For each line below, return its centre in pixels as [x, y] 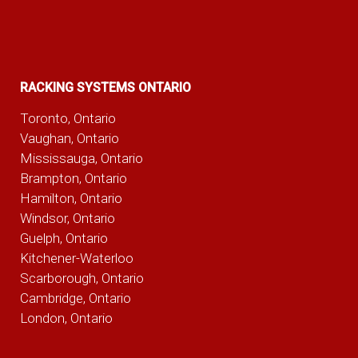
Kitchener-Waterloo [76, 259]
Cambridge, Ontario [75, 298]
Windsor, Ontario [67, 219]
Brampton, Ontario [73, 179]
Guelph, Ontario [64, 239]
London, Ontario [66, 318]
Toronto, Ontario [68, 119]
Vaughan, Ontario [69, 139]
